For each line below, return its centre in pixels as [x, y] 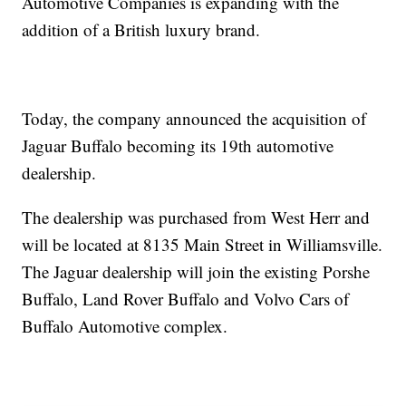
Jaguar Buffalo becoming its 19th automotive [178, 146]
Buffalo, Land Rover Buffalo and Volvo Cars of [186, 299]
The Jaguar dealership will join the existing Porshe [196, 272]
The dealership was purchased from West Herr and [196, 217]
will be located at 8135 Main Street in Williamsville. [203, 245]
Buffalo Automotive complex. [125, 326]
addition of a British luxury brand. [141, 30]
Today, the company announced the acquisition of [194, 119]
